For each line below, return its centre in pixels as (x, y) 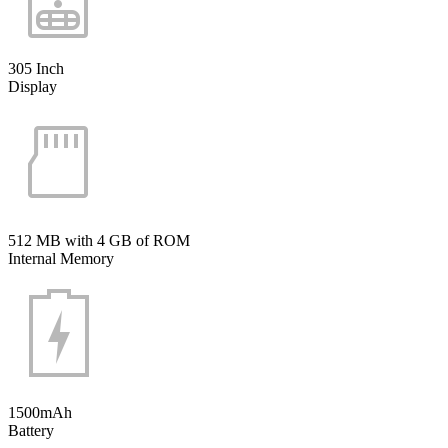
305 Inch (36, 68)
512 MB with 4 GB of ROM (99, 240)
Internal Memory (61, 258)
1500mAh (40, 412)
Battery (31, 430)
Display (32, 86)
